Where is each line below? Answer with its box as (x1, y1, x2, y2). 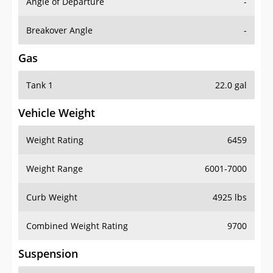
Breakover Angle (26, 24, 93, 37)
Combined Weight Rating (26, 220, 128, 232)
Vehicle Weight (18, 105, 95, 121)
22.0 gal (215, 79, 247, 91)
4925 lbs (213, 191, 247, 204)
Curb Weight (26, 191, 77, 204)
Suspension (18, 246, 78, 261)
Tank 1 (26, 79, 53, 91)
